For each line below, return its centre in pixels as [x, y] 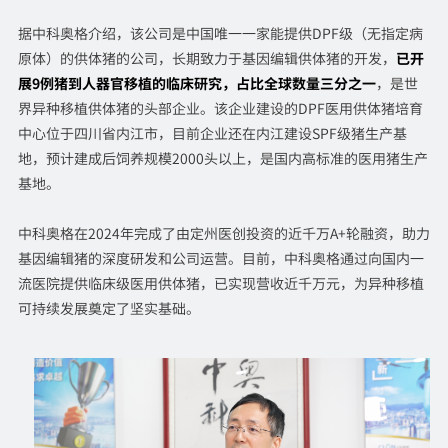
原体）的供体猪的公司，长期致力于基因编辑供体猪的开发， [206, 58]
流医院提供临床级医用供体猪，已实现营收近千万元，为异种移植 [220, 283]
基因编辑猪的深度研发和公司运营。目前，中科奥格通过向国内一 [220, 258]
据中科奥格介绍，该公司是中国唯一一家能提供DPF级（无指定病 [220, 33]
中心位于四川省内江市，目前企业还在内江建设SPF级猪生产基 [212, 133]
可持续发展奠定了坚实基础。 [108, 308]
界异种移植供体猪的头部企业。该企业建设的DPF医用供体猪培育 [220, 108]
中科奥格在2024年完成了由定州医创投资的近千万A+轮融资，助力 [223, 233]
